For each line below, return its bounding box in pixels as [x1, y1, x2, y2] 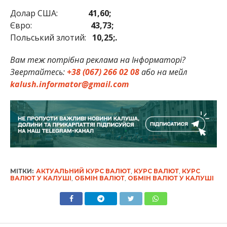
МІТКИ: [10, 167, 33, 175]
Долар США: [10, 7, 88, 19]
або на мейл [139, 66, 187, 78]
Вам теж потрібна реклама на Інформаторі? [10, 54, 185, 65]
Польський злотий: [10, 31, 92, 43]
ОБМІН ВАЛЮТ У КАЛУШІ [127, 174, 214, 182]
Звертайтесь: [10, 66, 67, 78]
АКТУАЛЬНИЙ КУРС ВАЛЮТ [35, 167, 131, 175]
